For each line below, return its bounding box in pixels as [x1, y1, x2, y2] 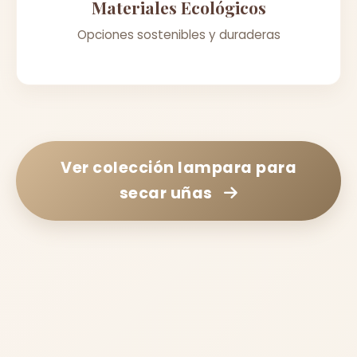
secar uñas [119, 182, 213, 204]
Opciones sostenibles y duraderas [76, 25, 280, 43]
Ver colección [61, 156, 178, 178]
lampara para [178, 156, 296, 178]
